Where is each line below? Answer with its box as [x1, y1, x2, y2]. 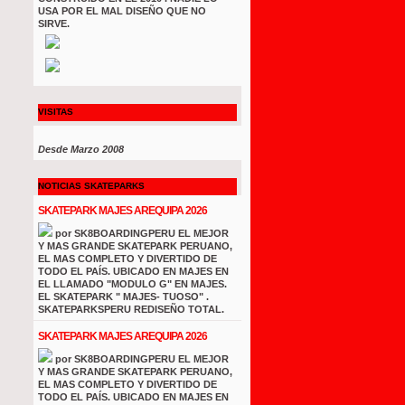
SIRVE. [38, 18, 70, 29]
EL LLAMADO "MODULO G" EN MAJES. [38, 278, 227, 289]
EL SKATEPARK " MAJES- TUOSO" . [38, 291, 209, 302]
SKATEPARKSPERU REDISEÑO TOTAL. [38, 304, 224, 315]
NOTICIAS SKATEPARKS [38, 181, 145, 191]
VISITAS [38, 107, 73, 117]
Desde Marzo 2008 [38, 144, 124, 155]
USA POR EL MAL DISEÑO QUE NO [38, 5, 206, 16]
